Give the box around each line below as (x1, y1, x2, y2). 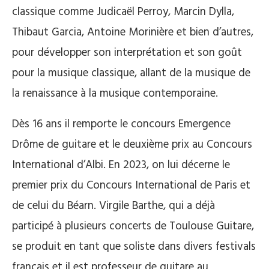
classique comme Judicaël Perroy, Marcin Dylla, (12, 2, 234, 21)
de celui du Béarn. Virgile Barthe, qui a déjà (12, 196, 215, 215)
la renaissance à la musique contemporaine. (12, 84, 218, 103)
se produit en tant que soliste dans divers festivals (12, 237, 256, 256)
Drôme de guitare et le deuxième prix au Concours (12, 135, 252, 154)
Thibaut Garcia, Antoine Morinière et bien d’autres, (12, 23, 253, 41)
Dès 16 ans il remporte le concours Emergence (12, 115, 231, 133)
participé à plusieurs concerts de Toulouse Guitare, (12, 217, 254, 235)
